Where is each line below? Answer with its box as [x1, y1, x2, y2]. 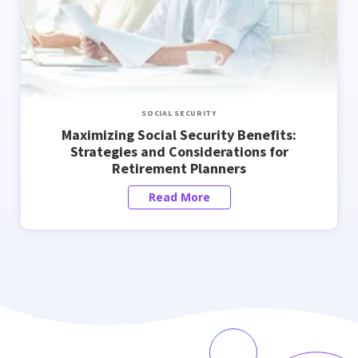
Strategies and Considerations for [70, 142, 288, 161]
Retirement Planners [112, 159, 246, 177]
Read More [148, 189, 210, 205]
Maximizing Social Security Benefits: [62, 125, 296, 144]
